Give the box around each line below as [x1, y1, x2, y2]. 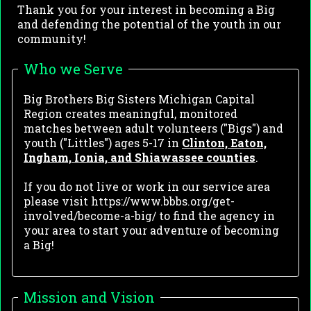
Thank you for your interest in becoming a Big [17, 2, 275, 17]
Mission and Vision [24, 288, 155, 307]
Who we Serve [24, 60, 123, 78]
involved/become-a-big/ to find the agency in [24, 208, 275, 224]
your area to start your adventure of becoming [24, 223, 279, 238]
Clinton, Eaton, [182, 135, 267, 151]
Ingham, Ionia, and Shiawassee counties [24, 150, 255, 165]
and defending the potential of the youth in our [17, 17, 281, 32]
